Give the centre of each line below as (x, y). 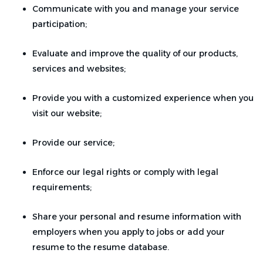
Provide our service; (73, 143)
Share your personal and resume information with (137, 217)
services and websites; (79, 69)
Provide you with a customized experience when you (143, 98)
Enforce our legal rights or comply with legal (125, 172)
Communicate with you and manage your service (136, 9)
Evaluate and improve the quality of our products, (135, 53)
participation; (60, 24)
